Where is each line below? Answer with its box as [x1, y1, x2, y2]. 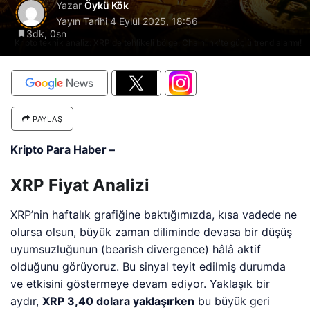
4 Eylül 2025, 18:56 [110, 15, 198, 27]
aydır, [10, 294, 43, 308]
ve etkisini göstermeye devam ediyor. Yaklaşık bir [10, 277, 271, 291]
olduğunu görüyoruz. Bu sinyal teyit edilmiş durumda [10, 259, 286, 273]
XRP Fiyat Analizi [10, 175, 149, 195]
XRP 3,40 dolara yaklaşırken [42, 294, 195, 308]
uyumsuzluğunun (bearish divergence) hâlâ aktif [10, 242, 262, 256]
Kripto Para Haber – [10, 143, 118, 156]
